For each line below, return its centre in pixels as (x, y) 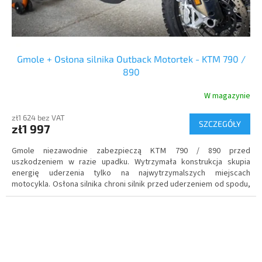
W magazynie (227, 96)
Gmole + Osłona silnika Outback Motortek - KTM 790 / (131, 59)
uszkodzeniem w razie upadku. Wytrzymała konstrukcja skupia (131, 162)
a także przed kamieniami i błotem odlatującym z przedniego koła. (128, 196)
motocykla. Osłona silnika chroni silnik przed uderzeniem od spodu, (131, 185)
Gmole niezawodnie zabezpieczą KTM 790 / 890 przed (131, 151)
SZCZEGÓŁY (220, 124)
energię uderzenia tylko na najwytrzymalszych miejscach (131, 173)
